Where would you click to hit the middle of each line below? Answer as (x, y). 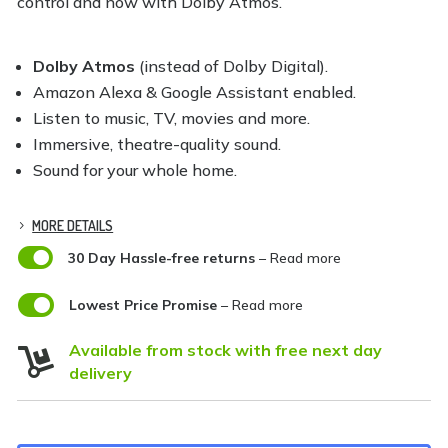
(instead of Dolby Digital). (232, 65)
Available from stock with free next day (225, 349)
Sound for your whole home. (135, 169)
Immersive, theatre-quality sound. (157, 143)
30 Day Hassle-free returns (161, 257)
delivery (100, 372)
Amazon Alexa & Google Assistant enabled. (195, 91)
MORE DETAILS (73, 225)
